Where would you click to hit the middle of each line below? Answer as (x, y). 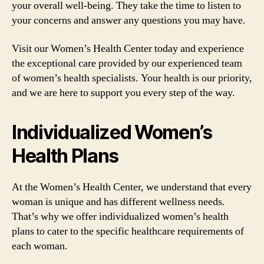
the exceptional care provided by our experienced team (127, 63)
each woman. (40, 246)
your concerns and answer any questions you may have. (129, 20)
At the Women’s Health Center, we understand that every (132, 187)
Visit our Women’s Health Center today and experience (128, 48)
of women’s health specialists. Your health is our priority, (132, 78)
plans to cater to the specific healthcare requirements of (128, 231)
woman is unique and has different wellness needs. (118, 202)
